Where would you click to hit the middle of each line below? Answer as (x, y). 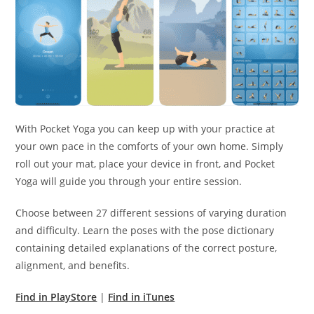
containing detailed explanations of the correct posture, (146, 248)
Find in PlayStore (56, 297)
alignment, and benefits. (73, 266)
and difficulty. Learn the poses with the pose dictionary (145, 231)
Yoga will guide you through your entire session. (129, 182)
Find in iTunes (142, 297)
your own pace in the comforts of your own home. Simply (150, 146)
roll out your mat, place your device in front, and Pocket (145, 164)
